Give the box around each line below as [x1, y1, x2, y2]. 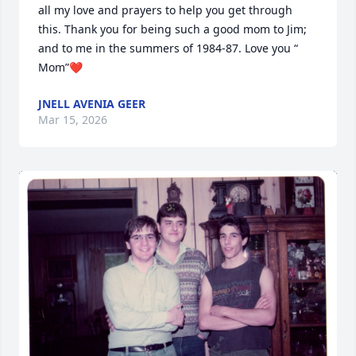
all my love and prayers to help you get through [38, 2, 292, 17]
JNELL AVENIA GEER [38, 96, 145, 111]
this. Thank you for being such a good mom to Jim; [38, 21, 307, 37]
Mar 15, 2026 [38, 112, 107, 127]
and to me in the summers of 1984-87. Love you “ [38, 41, 298, 56]
